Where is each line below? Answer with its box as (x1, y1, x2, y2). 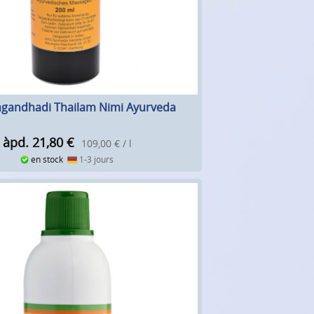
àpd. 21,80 (2, 134, 63, 151)
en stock (29, 153, 68, 166)
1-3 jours (76, 153, 114, 166)
